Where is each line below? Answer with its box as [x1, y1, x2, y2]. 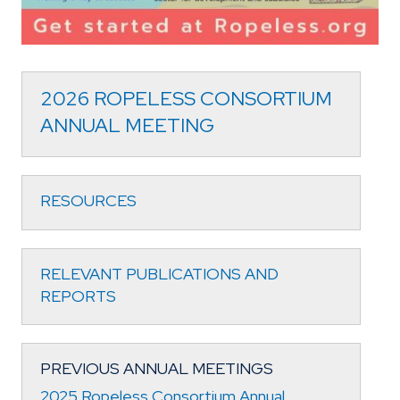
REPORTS [40, 285, 116, 306]
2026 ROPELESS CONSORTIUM [40, 85, 332, 112]
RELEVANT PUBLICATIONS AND [40, 262, 279, 284]
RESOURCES [40, 190, 137, 212]
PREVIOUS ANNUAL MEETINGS [40, 358, 273, 379]
